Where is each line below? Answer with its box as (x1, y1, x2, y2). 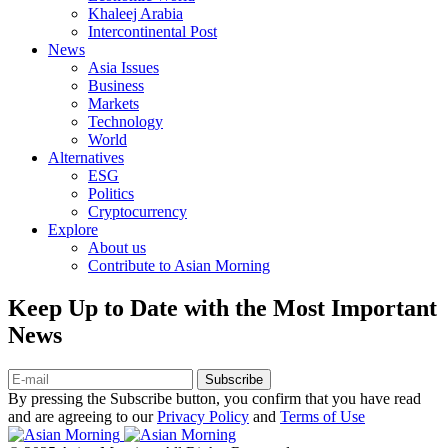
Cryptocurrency (88, 202, 187, 220)
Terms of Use (280, 407, 365, 425)
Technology (88, 112, 163, 130)
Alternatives (48, 148, 124, 166)
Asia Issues (88, 58, 159, 76)
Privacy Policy (157, 407, 249, 425)
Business (88, 76, 144, 94)
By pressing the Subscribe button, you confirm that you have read (8, 389, 421, 407)
